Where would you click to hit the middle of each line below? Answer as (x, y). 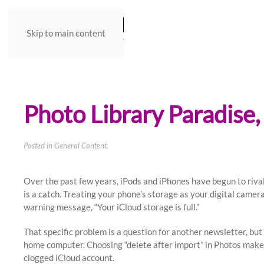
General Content (80, 146)
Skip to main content (66, 33)
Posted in (39, 146)
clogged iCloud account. (69, 258)
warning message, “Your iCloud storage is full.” (111, 207)
